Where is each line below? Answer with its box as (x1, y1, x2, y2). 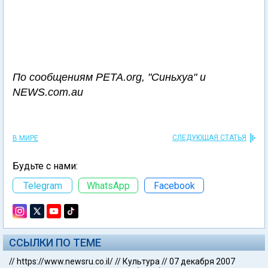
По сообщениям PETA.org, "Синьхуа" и (13, 71, 206, 83)
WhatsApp (87, 179, 130, 191)
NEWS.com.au (13, 86, 83, 98)
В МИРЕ (13, 134, 38, 142)
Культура (123, 257, 160, 266)
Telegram (23, 179, 62, 191)
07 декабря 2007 (169, 257, 235, 266)
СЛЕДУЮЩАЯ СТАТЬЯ (172, 133, 246, 142)
